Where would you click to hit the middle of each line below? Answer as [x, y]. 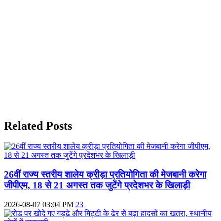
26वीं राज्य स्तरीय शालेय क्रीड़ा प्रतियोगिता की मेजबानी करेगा [105, 175]
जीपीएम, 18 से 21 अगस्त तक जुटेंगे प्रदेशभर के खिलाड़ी [97, 185]
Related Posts [38, 126]
